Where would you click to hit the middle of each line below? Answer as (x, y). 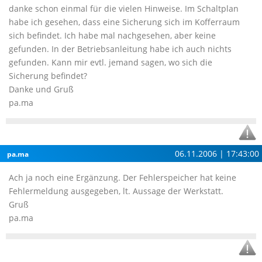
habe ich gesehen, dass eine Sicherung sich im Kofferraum (124, 22)
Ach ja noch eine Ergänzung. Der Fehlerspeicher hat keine (123, 177)
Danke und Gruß (41, 89)
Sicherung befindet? (48, 76)
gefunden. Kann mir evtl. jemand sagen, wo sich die (111, 62)
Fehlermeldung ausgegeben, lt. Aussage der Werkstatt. (116, 191)
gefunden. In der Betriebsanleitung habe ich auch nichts (120, 49)
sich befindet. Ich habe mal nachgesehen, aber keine (112, 35)
